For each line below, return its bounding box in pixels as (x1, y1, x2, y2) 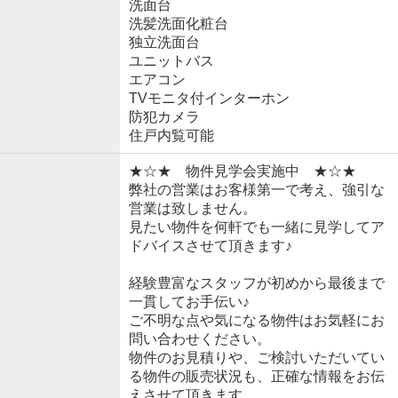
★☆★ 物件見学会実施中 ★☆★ (128, 163, 356, 179)
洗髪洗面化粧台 (128, 16, 228, 32)
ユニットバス (128, 53, 214, 69)
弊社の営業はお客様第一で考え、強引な (128, 182, 385, 198)
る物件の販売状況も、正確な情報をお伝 (128, 369, 385, 385)
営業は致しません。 (128, 201, 257, 217)
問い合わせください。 (128, 331, 271, 347)
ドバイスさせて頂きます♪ (128, 238, 292, 254)
